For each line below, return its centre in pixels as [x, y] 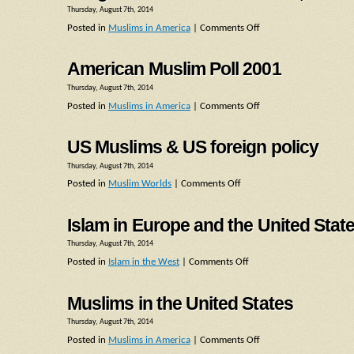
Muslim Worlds [140, 184]
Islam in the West [144, 262]
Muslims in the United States [180, 303]
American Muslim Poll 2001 [174, 69]
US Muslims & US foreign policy [193, 147]
